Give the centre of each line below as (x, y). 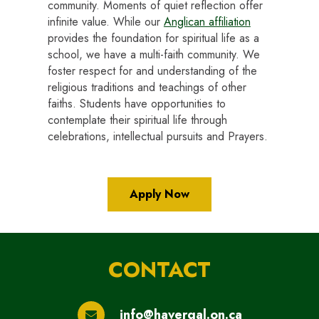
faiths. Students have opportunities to (136, 104)
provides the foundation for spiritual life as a (153, 38)
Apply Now (159, 194)
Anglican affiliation (207, 22)
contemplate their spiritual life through (137, 120)
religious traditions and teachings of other (147, 87)
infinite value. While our (105, 22)
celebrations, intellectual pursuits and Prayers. (157, 136)
